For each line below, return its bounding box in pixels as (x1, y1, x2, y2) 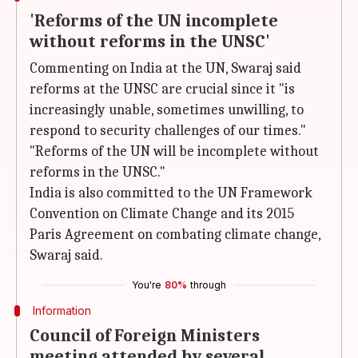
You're (132, 279, 161, 291)
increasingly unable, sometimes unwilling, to (30, 101, 304, 118)
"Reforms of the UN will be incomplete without (30, 143, 319, 160)
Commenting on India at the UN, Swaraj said (30, 60, 301, 77)
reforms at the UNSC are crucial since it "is (30, 81, 295, 97)
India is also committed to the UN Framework (30, 185, 312, 201)
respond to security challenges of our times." (30, 122, 306, 139)
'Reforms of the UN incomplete (30, 10, 278, 31)
